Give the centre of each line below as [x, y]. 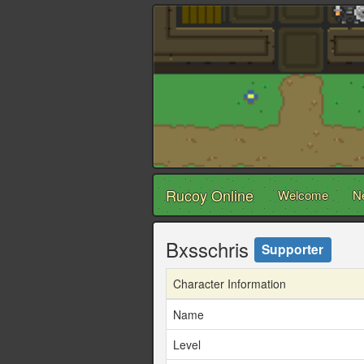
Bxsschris [210, 249]
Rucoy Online [210, 195]
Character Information [230, 284]
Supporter [293, 249]
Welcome [303, 195]
